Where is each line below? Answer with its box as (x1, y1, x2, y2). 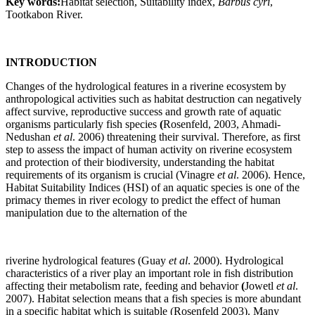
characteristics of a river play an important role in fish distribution (6, 266, 293, 279)
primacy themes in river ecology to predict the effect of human (6, 193, 281, 206)
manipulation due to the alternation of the (6, 206, 187, 219)
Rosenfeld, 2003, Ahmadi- (163, 117, 281, 130)
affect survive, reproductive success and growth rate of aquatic (6, 105, 281, 117)
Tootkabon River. (6, 8, 83, 20)
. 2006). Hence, (236, 168, 305, 181)
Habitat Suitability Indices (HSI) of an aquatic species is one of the (6, 181, 300, 193)
